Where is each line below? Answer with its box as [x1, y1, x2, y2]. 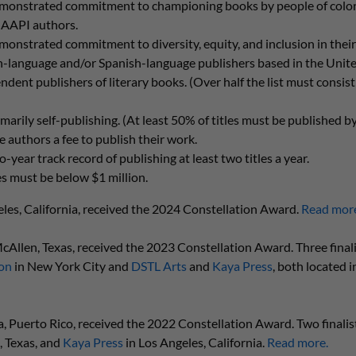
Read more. [266, 335, 328, 350]
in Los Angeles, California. [122, 335, 267, 350]
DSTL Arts [130, 258, 187, 273]
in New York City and [11, 258, 131, 273]
